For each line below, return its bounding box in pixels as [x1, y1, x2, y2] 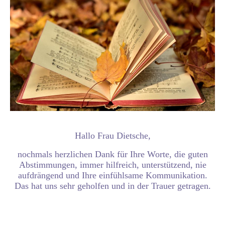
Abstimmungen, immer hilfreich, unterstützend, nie [19, 160, 206, 170]
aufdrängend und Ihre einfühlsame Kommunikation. [18, 170, 207, 181]
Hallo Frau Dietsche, [74, 131, 151, 141]
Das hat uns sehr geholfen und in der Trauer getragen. [14, 181, 211, 191]
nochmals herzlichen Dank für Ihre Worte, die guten [17, 149, 208, 160]
